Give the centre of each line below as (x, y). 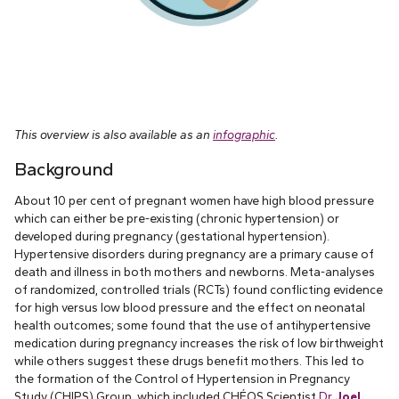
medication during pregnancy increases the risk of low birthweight (199, 342)
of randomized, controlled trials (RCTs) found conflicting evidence (199, 289)
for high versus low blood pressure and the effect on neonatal (190, 307)
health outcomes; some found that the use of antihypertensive (192, 325)
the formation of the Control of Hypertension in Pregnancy (182, 378)
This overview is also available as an (114, 134)
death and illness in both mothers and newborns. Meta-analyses (195, 271)
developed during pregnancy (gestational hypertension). (172, 236)
